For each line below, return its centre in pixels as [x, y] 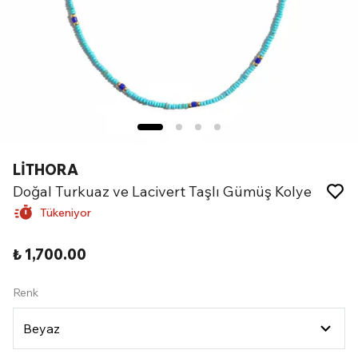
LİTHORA [46, 170]
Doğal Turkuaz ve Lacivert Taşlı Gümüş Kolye [162, 191]
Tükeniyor [66, 213]
